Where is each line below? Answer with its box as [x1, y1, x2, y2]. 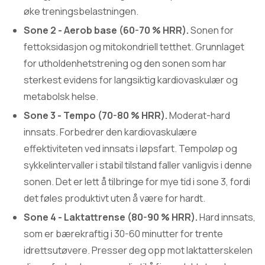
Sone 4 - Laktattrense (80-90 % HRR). [24, 211, 198, 224]
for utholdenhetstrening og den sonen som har [24, 57, 227, 70]
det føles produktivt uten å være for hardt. [24, 192, 205, 205]
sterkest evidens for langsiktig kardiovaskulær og [24, 73, 238, 86]
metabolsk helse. [24, 90, 98, 103]
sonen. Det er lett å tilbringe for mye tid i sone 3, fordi [24, 175, 250, 188]
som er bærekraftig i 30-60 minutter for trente [24, 227, 223, 240]
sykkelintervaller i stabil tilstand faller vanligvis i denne [24, 159, 252, 172]
